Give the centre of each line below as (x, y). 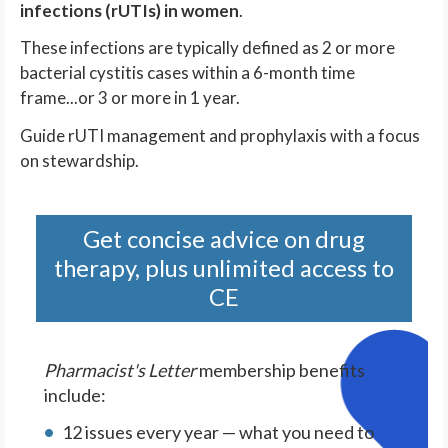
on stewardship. (79, 160)
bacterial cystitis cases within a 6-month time (187, 72)
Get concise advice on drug (223, 238)
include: (75, 394)
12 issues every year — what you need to (218, 432)
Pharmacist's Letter (120, 369)
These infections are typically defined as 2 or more (207, 47)
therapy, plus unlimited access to (223, 267)
